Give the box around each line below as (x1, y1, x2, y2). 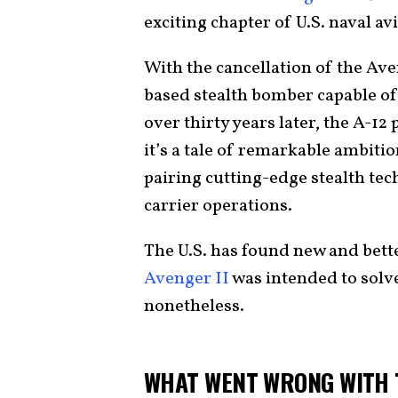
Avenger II (144, 266, 229, 291)
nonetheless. (144, 293, 248, 319)
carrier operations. (144, 193, 296, 219)
